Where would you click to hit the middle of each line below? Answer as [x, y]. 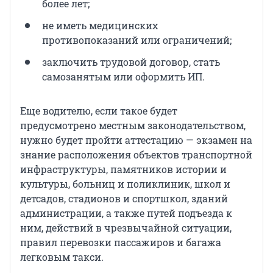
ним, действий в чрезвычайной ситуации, [126, 227]
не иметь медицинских [100, 25]
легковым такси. [62, 257]
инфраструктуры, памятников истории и [123, 169]
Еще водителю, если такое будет [99, 110]
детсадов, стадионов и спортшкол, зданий [124, 198]
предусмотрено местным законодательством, [133, 125]
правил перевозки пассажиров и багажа [121, 242]
